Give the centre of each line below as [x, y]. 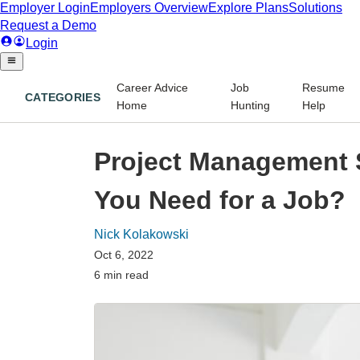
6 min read [121, 274]
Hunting [251, 105]
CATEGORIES [63, 98]
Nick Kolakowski [141, 234]
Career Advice [152, 87]
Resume [324, 87]
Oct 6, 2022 [124, 254]
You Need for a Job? [220, 200]
